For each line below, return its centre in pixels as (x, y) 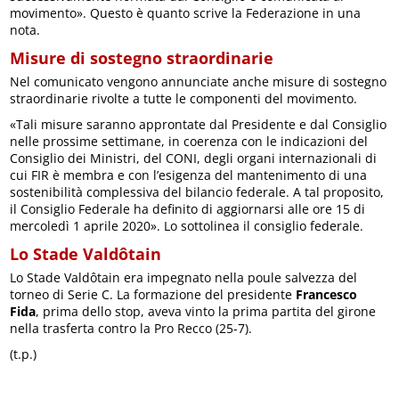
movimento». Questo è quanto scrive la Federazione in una (186, 12)
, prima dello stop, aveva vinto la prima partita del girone (206, 311)
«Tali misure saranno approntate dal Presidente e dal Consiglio (199, 124)
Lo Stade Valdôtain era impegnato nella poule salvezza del (184, 277)
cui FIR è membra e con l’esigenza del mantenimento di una (189, 175)
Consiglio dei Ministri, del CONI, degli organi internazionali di (194, 158)
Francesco (327, 294)
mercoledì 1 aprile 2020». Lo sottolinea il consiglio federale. (187, 225)
